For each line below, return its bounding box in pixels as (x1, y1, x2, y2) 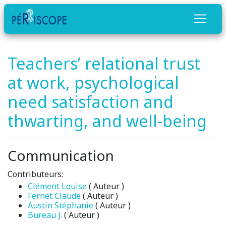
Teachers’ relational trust (8, 52, 200, 74)
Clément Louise (28, 180, 87, 192)
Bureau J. (28, 209, 62, 220)
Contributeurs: (8, 168, 63, 180)
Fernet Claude (28, 190, 81, 201)
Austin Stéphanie (28, 199, 93, 211)
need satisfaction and (8, 90, 174, 112)
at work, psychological (8, 71, 179, 93)
